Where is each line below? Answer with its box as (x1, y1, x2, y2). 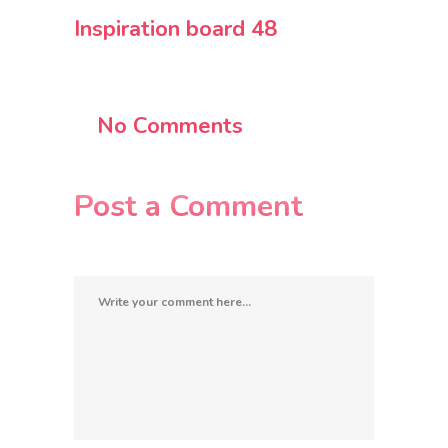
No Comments (96, 110, 243, 141)
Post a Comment (74, 185, 303, 227)
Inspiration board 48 (74, 13, 277, 44)
